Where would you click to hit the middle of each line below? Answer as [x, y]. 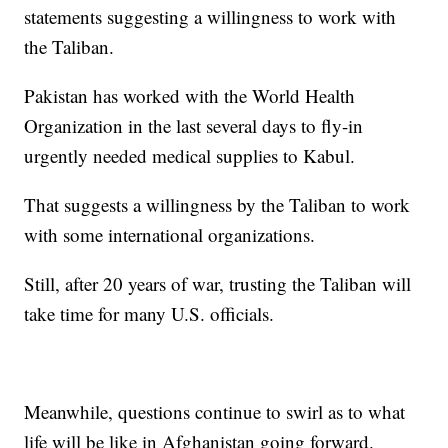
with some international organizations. [170, 234]
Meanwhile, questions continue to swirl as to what [215, 411]
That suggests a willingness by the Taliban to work [217, 204]
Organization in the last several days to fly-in [194, 125]
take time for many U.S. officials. [149, 313]
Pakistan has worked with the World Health [190, 95]
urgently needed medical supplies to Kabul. [190, 155]
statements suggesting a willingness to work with [210, 16]
